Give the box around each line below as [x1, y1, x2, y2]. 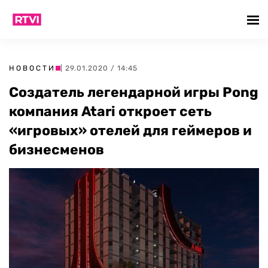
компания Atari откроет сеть [9, 103, 212, 120]
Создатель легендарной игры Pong [9, 84, 258, 100]
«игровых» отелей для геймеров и [9, 122, 252, 139]
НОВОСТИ [9, 64, 56, 72]
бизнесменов [9, 141, 104, 158]
